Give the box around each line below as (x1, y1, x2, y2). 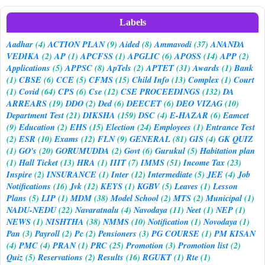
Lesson (213, 179, 238, 192)
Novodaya (203, 215, 237, 228)
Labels (119, 17, 146, 27)
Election (106, 120, 135, 133)
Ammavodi (154, 37, 192, 50)
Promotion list (178, 238, 228, 251)
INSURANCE (47, 167, 96, 180)
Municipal (206, 191, 242, 204)
